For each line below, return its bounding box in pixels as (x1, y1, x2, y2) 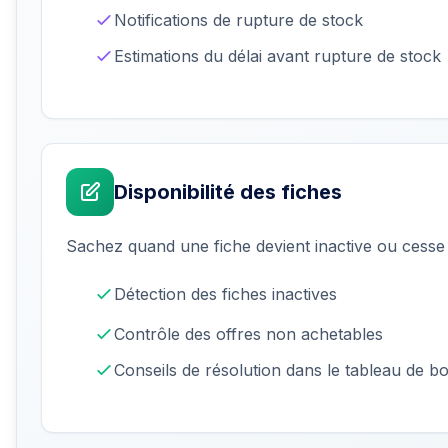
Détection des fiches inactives (114, 284, 337, 305)
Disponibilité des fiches (114, 180, 342, 205)
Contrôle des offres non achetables (114, 324, 383, 345)
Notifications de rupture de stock (114, 10, 363, 31)
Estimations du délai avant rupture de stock (114, 46, 441, 67)
